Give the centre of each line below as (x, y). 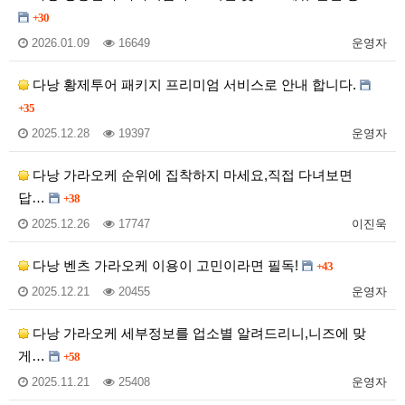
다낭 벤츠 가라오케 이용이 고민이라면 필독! (165, 266)
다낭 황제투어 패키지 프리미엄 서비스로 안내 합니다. (194, 85)
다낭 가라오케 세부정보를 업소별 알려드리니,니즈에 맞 (198, 334)
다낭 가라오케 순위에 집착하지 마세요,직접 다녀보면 (191, 175)
